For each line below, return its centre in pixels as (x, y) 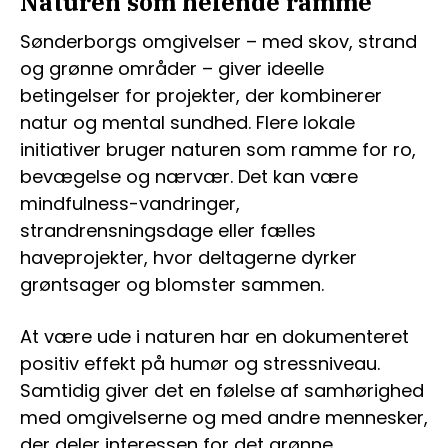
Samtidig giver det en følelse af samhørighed (222, 390)
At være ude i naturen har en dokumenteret (214, 336)
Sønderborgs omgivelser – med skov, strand (218, 41)
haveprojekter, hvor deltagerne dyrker (188, 257)
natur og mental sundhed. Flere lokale (187, 122)
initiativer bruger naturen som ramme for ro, (218, 149)
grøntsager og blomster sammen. (172, 284)
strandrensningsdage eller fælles (168, 230)
